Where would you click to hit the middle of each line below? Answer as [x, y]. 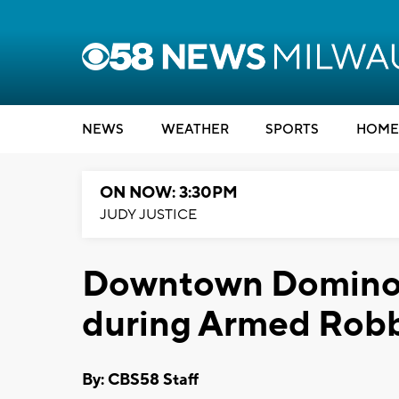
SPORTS [292, 130]
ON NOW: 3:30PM [169, 193]
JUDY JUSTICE [148, 215]
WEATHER [195, 130]
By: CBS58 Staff [140, 379]
